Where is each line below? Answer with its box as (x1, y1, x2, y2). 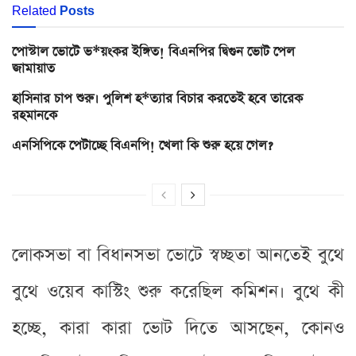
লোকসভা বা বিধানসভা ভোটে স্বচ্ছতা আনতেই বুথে (12, 242, 344, 268)
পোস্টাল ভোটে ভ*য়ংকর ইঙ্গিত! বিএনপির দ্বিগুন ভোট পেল (12, 42, 295, 61)
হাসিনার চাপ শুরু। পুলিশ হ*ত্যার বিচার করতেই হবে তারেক (12, 89, 303, 108)
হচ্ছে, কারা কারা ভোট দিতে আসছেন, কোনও (12, 315, 344, 341)
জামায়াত (12, 59, 55, 78)
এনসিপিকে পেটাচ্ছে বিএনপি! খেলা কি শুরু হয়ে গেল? (12, 136, 273, 155)
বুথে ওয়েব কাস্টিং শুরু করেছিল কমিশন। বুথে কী (12, 279, 344, 304)
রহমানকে (12, 106, 57, 125)
